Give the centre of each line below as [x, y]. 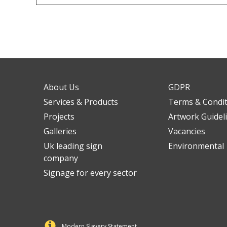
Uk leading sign [73, 146]
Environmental [196, 146]
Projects [59, 117]
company [61, 158]
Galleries [60, 131]
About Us [62, 87]
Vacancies [187, 131]
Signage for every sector [90, 173]
